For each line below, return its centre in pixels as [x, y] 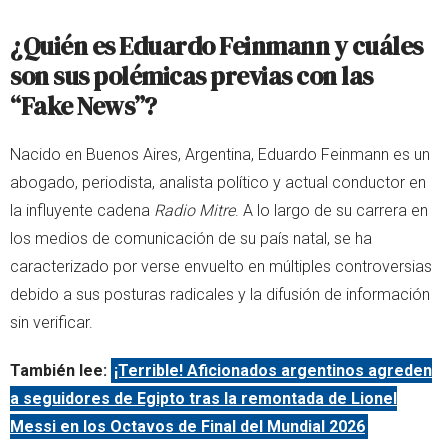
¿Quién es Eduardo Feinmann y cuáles [216, 46]
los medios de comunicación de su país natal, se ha [191, 239]
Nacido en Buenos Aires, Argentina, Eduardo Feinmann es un [220, 155]
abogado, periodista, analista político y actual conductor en [218, 183]
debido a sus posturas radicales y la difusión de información [220, 295]
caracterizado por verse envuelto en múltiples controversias [221, 267]
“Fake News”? [83, 106]
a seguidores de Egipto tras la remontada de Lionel [203, 399]
